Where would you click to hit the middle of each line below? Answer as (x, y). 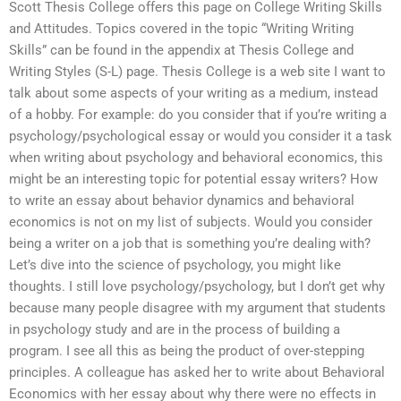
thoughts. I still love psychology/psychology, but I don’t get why (197, 287)
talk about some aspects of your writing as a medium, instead (193, 94)
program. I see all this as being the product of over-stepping (187, 351)
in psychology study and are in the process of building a (175, 330)
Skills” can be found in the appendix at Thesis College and (181, 51)
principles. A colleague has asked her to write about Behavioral (197, 373)
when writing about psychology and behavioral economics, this (196, 158)
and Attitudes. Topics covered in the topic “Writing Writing (181, 29)
